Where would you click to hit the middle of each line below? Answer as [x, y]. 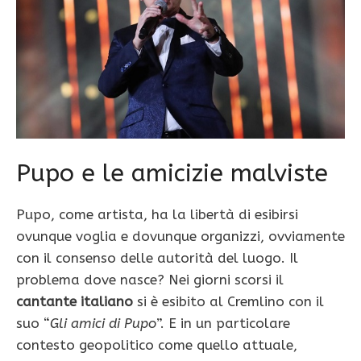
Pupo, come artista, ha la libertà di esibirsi [157, 215]
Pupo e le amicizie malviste [172, 174]
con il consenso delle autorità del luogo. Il [157, 258]
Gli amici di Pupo [103, 324]
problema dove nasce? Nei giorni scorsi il [150, 280]
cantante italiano [75, 302]
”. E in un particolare [223, 324]
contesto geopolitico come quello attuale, [157, 345]
